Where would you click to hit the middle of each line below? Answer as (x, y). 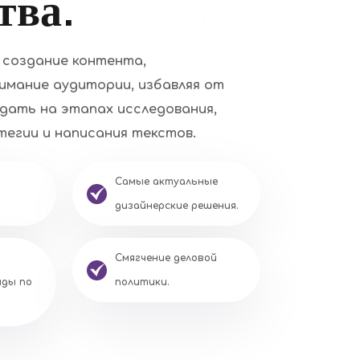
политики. (142, 282)
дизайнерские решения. (177, 206)
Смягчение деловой (166, 258)
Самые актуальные (166, 182)
